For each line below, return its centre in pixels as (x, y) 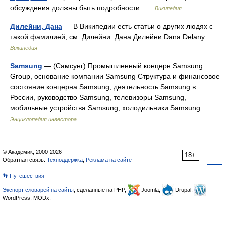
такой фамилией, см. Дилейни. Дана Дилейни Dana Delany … (114, 37)
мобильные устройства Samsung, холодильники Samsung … (112, 108)
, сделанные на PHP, (101, 190)
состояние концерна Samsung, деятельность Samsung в (103, 87)
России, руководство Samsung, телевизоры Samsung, (98, 97)
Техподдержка (65, 160)
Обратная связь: (25, 160)
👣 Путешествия (23, 176)
